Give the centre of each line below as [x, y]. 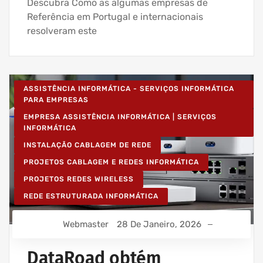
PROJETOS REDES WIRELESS [79, 179]
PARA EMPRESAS [56, 100]
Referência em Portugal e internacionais [115, 17]
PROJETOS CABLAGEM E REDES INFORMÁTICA [111, 162]
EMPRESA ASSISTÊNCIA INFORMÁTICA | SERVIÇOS [120, 117]
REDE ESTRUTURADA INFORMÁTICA [91, 196]
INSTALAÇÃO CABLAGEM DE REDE [87, 145]
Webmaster [86, 224]
